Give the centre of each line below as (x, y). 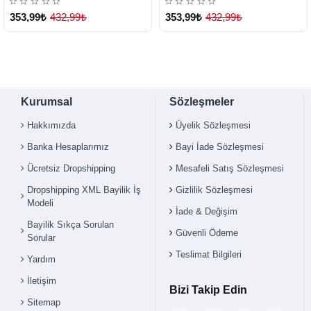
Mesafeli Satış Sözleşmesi (230, 168)
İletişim (42, 280)
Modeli (40, 203)
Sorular (41, 237)
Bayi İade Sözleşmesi (220, 146)
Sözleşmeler (202, 101)
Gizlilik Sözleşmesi (214, 190)
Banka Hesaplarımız (68, 146)
